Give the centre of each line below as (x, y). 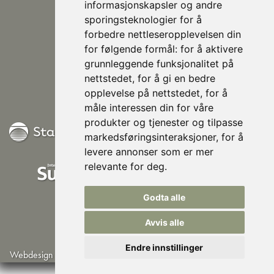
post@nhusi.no (134, 35)
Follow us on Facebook (137, 81)
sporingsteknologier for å (143, 20)
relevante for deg (124, 166)
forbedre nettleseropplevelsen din (162, 34)
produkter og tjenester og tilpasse (163, 122)
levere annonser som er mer (149, 152)
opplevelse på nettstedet (142, 93)
